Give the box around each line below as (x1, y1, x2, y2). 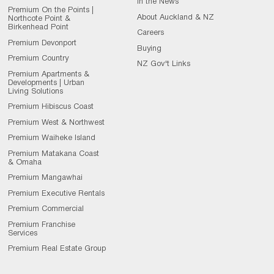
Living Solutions (7, 87, 63, 95)
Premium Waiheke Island (7, 135, 95, 143)
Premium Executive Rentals (7, 190, 105, 198)
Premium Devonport (7, 39, 76, 47)
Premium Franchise (7, 221, 75, 229)
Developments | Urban (7, 79, 84, 87)
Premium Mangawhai (7, 174, 83, 182)
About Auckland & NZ (137, 13, 215, 21)
